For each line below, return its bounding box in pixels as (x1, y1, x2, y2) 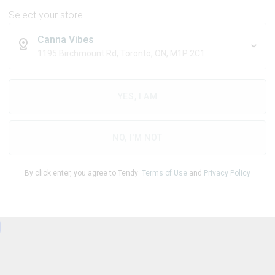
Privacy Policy (204, 169, 250, 178)
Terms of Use (142, 169, 187, 178)
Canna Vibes (37, 33, 94, 45)
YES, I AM (117, 91, 158, 102)
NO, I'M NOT (112, 133, 163, 143)
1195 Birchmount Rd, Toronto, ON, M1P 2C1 (170, 48, 205, 58)
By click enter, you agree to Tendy (25, 169, 142, 178)
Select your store (9, 9, 83, 21)
